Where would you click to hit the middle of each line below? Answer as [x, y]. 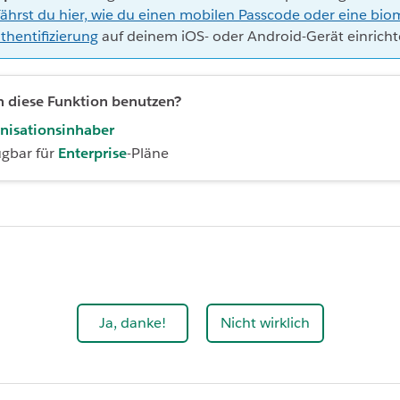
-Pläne [148, 153]
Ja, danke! [132, 322]
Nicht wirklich [265, 322]
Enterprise [92, 153]
